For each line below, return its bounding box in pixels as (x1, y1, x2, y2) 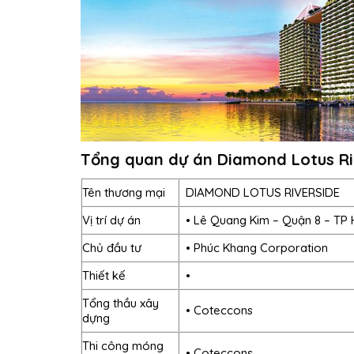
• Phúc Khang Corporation (185, 239, 328, 255)
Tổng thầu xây (82, 295, 159, 311)
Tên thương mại (82, 184, 165, 200)
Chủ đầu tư (82, 239, 141, 255)
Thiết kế (82, 267, 126, 283)
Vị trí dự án (82, 212, 141, 228)
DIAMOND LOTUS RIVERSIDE (185, 184, 340, 200)
